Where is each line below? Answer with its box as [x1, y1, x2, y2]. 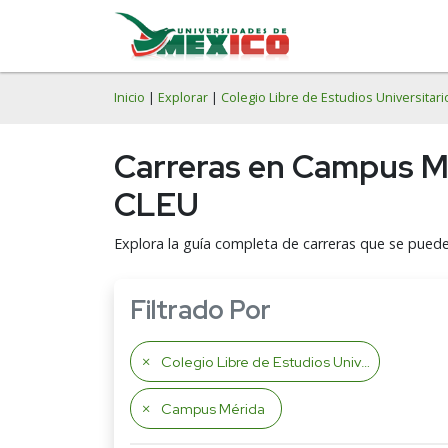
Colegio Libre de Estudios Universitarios [161, 352, 361, 371]
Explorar [158, 89, 208, 106]
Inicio [114, 89, 145, 106]
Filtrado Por [130, 293, 271, 327]
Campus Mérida [161, 399, 265, 418]
